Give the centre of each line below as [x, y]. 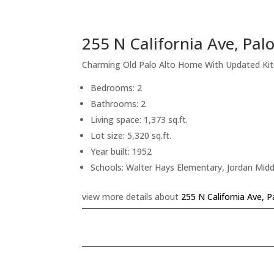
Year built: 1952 [121, 151]
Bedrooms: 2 [117, 88]
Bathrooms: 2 [118, 104]
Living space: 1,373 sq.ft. [139, 120]
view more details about [132, 197]
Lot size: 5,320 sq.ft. [131, 135]
